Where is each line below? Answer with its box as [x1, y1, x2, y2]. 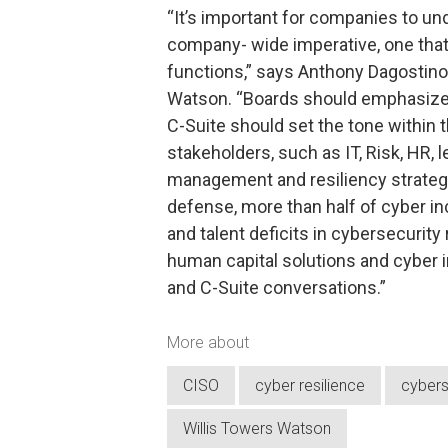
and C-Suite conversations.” [167, 276, 386, 298]
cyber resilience [255, 376, 365, 396]
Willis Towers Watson [183, 419, 331, 439]
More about [167, 332, 249, 352]
